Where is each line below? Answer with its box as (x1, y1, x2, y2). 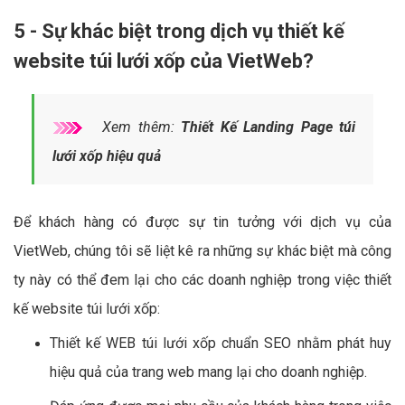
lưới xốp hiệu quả (52, 146, 161, 165)
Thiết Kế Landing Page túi (181, 118, 356, 136)
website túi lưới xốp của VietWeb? (14, 49, 314, 72)
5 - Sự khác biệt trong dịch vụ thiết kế (14, 19, 344, 42)
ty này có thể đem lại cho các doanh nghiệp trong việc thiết (14, 270, 391, 288)
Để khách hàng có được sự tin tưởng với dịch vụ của (14, 212, 391, 231)
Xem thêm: (96, 118, 182, 136)
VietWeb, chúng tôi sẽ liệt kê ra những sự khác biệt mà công (14, 241, 391, 259)
